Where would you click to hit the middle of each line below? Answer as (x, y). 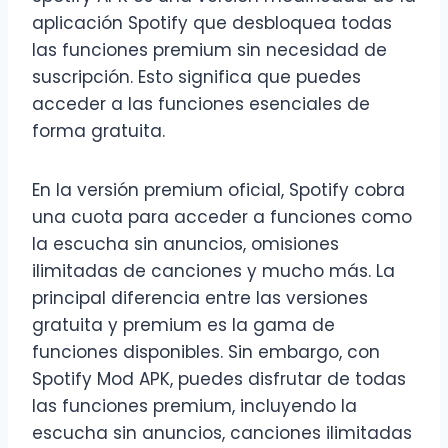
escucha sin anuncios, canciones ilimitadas (222, 433)
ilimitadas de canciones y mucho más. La (213, 271)
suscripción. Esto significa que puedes (196, 77)
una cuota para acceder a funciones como (222, 217)
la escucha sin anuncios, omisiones (185, 244)
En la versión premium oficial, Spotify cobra (218, 190)
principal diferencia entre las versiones (200, 298)
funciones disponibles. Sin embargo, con (206, 352)
